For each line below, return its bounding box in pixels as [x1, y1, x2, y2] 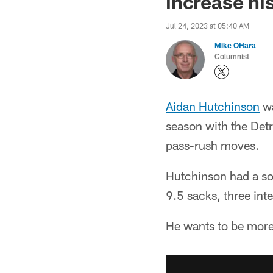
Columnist [214, 52, 249, 60]
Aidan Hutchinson [166, 99, 260, 113]
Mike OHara [214, 41, 256, 49]
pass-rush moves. [166, 138, 259, 152]
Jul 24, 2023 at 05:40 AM [166, 21, 249, 30]
